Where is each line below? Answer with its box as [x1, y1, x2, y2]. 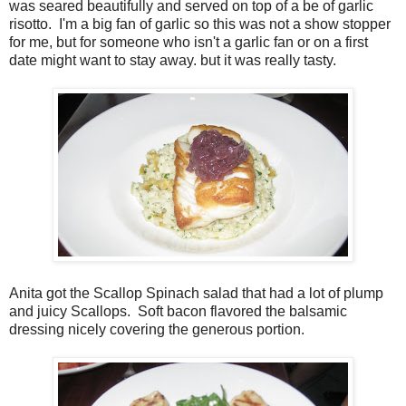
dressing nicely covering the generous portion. [9, 321, 304, 337]
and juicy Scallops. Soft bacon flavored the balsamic [9, 303, 347, 319]
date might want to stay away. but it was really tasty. [9, 52, 336, 68]
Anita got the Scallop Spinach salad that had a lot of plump [9, 285, 383, 301]
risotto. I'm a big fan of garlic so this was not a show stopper [9, 15, 391, 32]
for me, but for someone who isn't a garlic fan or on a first [9, 34, 368, 50]
